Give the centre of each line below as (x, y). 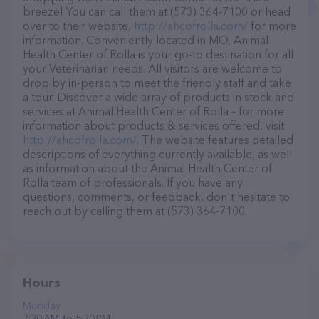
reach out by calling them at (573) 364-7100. (135, 211)
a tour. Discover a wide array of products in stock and (158, 97)
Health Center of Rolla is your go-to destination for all (158, 54)
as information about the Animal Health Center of (147, 168)
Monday (42, 305)
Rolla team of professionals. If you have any (133, 182)
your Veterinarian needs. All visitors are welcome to (152, 68)
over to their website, (78, 26)
